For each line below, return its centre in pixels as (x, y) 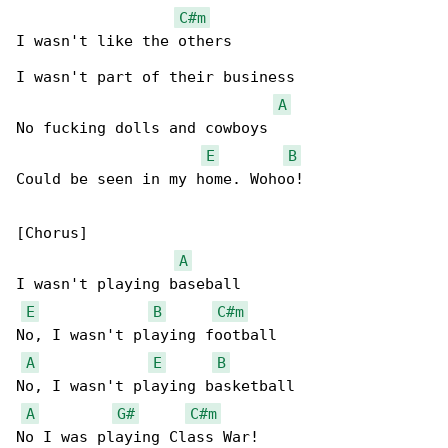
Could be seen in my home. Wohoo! (160, 179)
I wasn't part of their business (155, 77)
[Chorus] (52, 233)
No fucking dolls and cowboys (142, 128)
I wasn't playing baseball (128, 284)
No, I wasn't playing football (146, 335)
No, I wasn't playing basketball (155, 386)
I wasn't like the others (124, 41)
